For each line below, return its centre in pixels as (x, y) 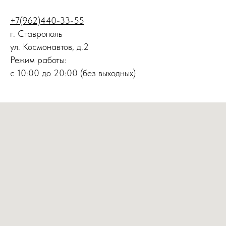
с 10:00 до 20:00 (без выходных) (73, 73)
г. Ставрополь (36, 34)
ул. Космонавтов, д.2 (49, 47)
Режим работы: (38, 60)
